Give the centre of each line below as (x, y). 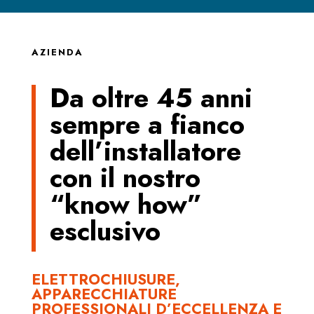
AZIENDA (57, 52)
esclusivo (105, 231)
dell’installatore (145, 151)
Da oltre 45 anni (151, 97)
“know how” (125, 204)
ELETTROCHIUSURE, (105, 279)
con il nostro (125, 177)
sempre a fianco (147, 124)
